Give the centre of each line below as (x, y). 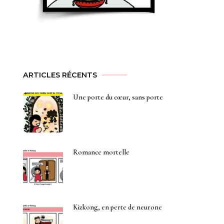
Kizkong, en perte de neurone (117, 207)
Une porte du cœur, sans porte (118, 97)
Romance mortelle (101, 152)
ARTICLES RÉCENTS (60, 75)
